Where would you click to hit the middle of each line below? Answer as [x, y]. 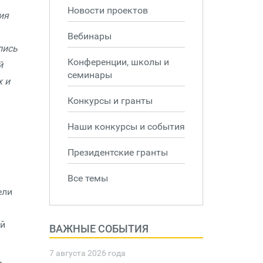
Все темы [87, 178]
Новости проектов [107, 10]
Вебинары [89, 36]
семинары [90, 75]
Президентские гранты [117, 152]
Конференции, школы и [118, 62]
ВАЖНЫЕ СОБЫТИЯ [99, 229]
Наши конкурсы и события [126, 127]
